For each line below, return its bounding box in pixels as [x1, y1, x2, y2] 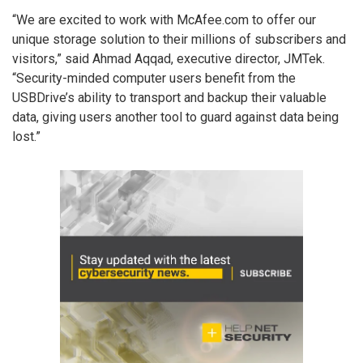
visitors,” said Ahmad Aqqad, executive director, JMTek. [12, 50, 325, 66]
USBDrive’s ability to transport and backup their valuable [12, 89, 327, 105]
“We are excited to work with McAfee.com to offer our [12, 11, 316, 28]
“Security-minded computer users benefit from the [12, 70, 296, 86]
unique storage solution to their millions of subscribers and [12, 31, 346, 47]
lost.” [12, 128, 41, 144]
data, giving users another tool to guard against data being [12, 109, 339, 125]
